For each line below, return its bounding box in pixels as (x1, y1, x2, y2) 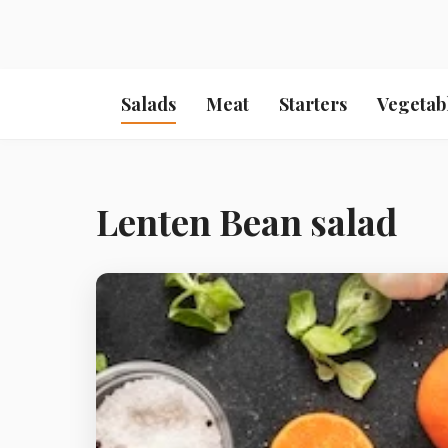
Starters (279, 92, 347, 116)
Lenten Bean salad (96, 197, 397, 245)
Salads (121, 92, 176, 116)
